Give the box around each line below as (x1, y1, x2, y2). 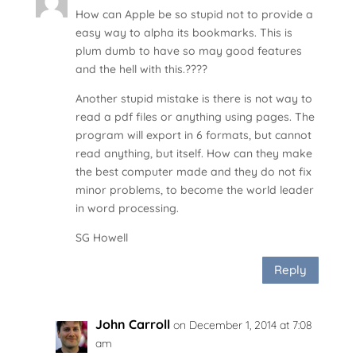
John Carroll (95, 315, 170, 332)
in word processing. (75, 200, 179, 215)
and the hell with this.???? (75, 61, 207, 76)
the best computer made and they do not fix (75, 164, 311, 179)
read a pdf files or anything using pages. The (75, 109, 315, 124)
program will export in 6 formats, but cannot (75, 127, 311, 142)
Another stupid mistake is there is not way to (75, 91, 312, 106)
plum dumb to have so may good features (75, 43, 302, 58)
